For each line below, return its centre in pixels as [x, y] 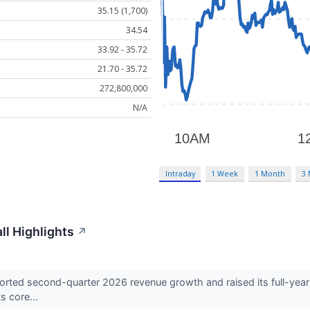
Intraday [180, 174]
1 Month [270, 174]
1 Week [225, 174]
